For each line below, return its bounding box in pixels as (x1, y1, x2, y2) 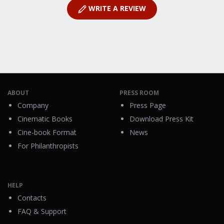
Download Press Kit (129, 114, 193, 124)
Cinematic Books (17, 114, 72, 124)
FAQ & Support (17, 206, 66, 216)
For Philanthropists (17, 141, 78, 151)
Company (17, 100, 48, 110)
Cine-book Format (17, 127, 76, 137)
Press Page (129, 100, 166, 110)
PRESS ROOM (119, 88, 159, 97)
